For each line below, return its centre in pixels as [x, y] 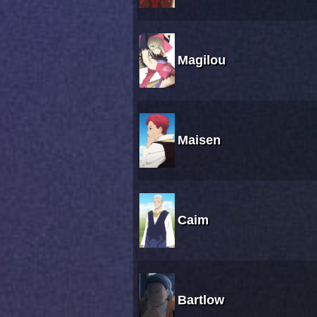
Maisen [199, 140]
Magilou [202, 60]
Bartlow [201, 300]
